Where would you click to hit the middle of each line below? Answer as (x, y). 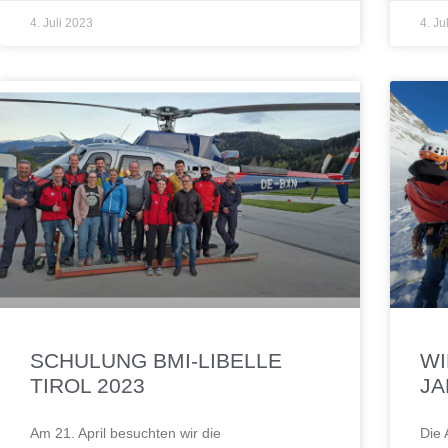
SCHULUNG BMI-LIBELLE (156, 360)
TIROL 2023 (87, 385)
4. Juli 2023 (61, 23)
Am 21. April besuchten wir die (125, 432)
